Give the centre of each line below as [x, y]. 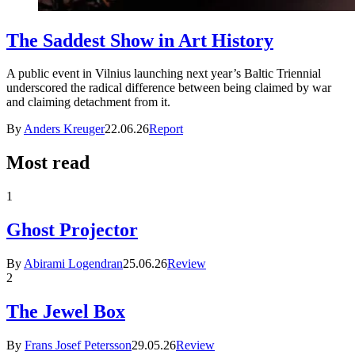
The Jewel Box [66, 311]
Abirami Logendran [73, 264]
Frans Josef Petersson [78, 345]
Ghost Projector [72, 230]
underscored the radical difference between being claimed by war [169, 88]
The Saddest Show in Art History [140, 40]
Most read [48, 163]
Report [166, 129]
